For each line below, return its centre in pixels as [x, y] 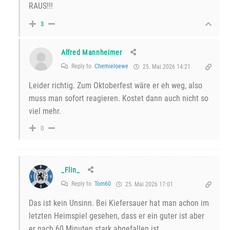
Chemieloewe [111, 66]
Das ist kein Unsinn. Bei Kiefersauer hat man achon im [119, 203]
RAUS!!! [41, 6]
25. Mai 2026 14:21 [166, 67]
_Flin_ [71, 170]
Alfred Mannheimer [92, 53]
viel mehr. [45, 111]
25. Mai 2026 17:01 [148, 185]
